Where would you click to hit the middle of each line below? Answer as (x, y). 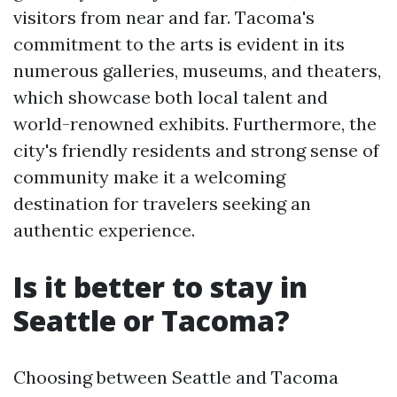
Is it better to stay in (160, 287)
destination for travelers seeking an (162, 203)
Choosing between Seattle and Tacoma (176, 377)
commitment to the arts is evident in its (179, 44)
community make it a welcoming (149, 177)
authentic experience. (104, 230)
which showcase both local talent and (171, 97)
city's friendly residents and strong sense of (196, 150)
